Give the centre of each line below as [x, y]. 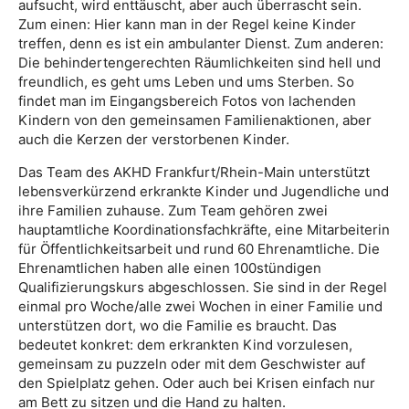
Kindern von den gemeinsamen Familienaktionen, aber [195, 121]
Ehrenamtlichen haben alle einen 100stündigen [170, 268]
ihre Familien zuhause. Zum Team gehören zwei [173, 211]
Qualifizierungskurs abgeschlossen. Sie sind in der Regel [203, 288]
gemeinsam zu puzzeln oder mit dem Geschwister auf [192, 364]
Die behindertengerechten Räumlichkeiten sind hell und [199, 63]
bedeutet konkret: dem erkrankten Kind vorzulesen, [185, 345]
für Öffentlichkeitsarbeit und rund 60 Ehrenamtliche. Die [199, 249]
